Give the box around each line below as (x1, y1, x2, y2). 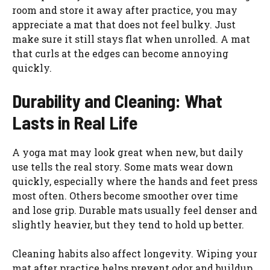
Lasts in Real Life (12, 111, 137, 133)
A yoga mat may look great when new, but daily (12, 145, 243, 159)
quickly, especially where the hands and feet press (12, 174, 257, 187)
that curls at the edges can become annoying (12, 46, 228, 60)
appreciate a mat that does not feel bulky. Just (12, 17, 236, 31)
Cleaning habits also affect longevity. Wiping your (12, 246, 257, 260)
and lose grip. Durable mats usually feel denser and (12, 203, 257, 216)
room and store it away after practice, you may (12, 3, 237, 16)
